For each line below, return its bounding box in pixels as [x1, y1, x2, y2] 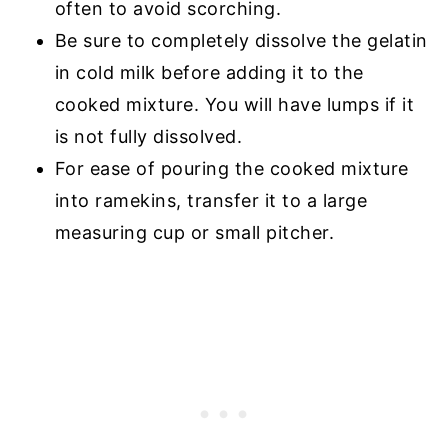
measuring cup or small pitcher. [54, 221, 335, 243]
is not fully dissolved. [54, 125, 243, 147]
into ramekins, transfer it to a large [54, 189, 368, 211]
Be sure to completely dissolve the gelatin [54, 29, 428, 51]
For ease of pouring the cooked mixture [54, 157, 409, 179]
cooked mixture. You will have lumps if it [54, 93, 415, 115]
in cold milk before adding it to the [54, 61, 364, 83]
